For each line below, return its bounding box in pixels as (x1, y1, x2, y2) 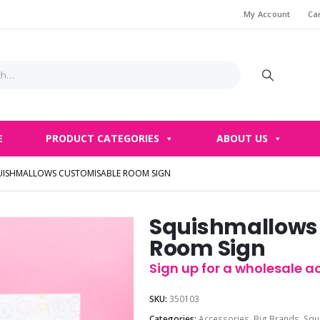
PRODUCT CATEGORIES (46, 131, 159, 146)
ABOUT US (216, 131, 268, 146)
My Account (243, 9, 291, 19)
